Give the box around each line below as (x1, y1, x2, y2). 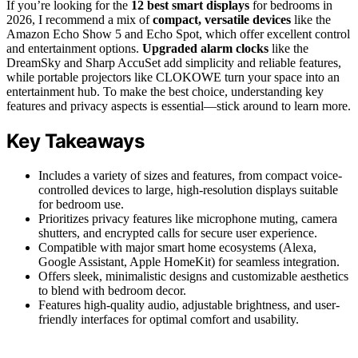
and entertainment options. (6, 42, 142, 56)
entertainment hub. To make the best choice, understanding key (6, 85, 324, 99)
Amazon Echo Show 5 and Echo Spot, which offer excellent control (6, 27, 350, 42)
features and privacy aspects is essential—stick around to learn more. (6, 99, 351, 113)
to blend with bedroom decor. (38, 284, 186, 298)
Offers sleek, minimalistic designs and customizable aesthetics (38, 269, 348, 284)
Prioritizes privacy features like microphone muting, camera (38, 212, 337, 226)
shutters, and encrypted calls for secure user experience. (38, 226, 317, 241)
